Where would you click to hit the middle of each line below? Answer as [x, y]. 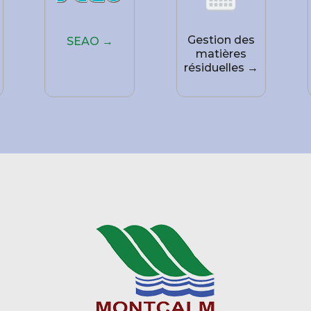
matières [221, 54]
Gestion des [221, 40]
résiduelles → [221, 68]
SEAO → [90, 42]
